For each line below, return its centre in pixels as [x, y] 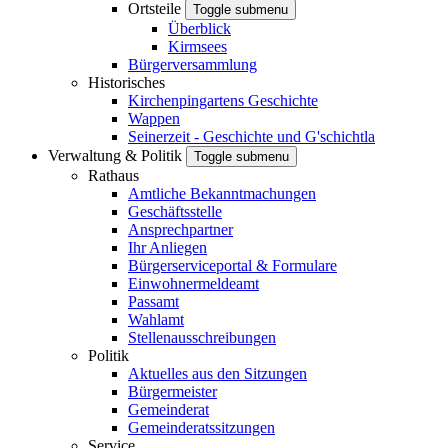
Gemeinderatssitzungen [201, 427]
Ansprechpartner [180, 229]
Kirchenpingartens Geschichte [223, 100]
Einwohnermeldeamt [193, 283]
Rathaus [113, 175]
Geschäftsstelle [175, 211]
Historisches [126, 82]
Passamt [153, 301]
